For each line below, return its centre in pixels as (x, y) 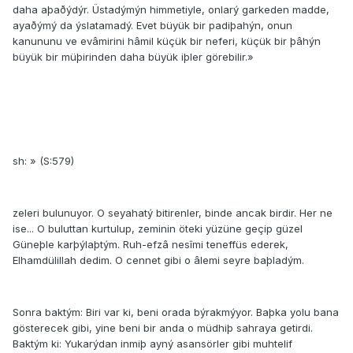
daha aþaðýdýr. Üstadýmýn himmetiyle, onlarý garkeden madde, (171, 10)
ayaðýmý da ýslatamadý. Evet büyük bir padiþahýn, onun (152, 26)
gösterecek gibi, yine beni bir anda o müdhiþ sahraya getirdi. (163, 328)
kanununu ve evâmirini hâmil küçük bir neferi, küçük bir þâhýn (167, 41)
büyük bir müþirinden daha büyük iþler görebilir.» (133, 57)
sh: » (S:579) (43, 161)
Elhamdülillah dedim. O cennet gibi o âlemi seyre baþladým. (158, 260)
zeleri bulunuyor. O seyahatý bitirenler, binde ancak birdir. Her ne (173, 213)
